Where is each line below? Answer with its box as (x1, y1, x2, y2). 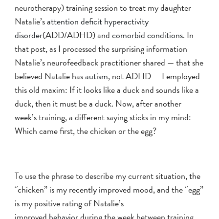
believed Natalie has (15, 69, 85, 83)
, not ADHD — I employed (108, 69, 200, 83)
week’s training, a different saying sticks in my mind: (15, 110, 191, 124)
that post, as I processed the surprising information (15, 42, 187, 55)
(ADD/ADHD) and (43, 28, 112, 42)
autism (85, 69, 108, 83)
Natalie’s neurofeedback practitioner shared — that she (15, 55, 203, 69)
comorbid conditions (112, 28, 183, 42)
